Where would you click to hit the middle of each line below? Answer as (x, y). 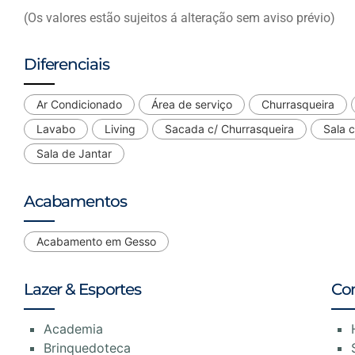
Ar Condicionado (79, 105)
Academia (73, 329)
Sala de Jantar (74, 154)
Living (120, 129)
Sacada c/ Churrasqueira (229, 129)
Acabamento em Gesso (96, 242)
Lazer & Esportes (82, 290)
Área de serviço (192, 105)
